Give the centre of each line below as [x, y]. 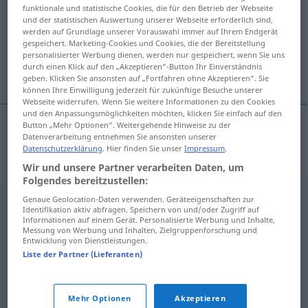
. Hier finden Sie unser [144, 148]
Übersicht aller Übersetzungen [98, 26]
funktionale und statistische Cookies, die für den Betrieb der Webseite [148, 8]
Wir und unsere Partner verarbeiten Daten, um [134, 167]
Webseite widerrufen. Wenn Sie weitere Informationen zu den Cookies [149, 101]
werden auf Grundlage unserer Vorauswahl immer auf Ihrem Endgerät [151, 31]
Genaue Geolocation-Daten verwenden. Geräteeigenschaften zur [139, 199]
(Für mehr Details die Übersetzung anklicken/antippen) [128, 42]
